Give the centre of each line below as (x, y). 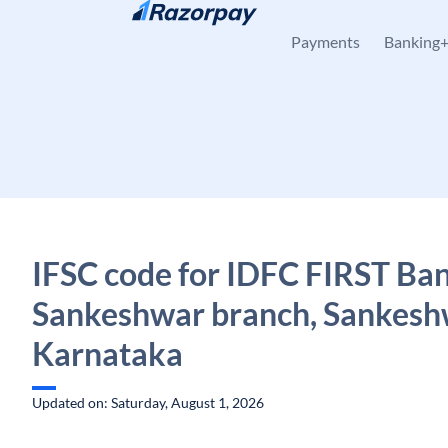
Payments (325, 41)
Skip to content (95, 25)
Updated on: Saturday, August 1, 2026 (148, 402)
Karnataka (107, 353)
